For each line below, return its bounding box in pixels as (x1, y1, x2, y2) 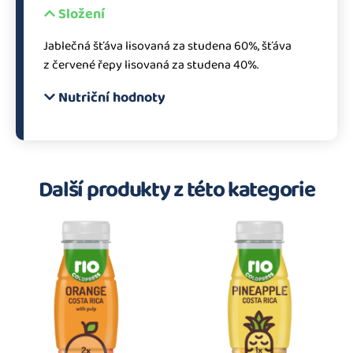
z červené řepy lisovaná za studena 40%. (43, 54, 258, 75)
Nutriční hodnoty (58, 86, 166, 109)
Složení (58, 2, 106, 25)
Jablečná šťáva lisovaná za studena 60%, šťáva (43, 35, 292, 56)
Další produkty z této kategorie (38, 172, 315, 208)
